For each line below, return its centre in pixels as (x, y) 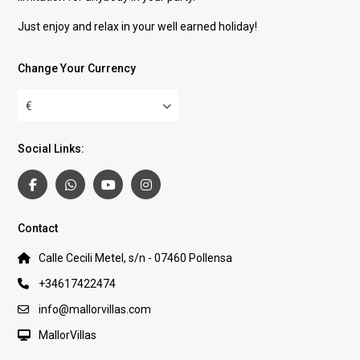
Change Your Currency (77, 68)
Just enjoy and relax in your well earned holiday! (138, 26)
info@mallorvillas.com (95, 309)
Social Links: (51, 148)
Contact (38, 228)
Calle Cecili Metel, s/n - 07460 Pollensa (136, 258)
